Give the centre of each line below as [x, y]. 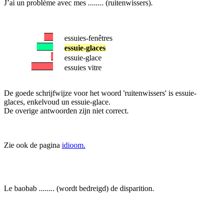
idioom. [74, 145]
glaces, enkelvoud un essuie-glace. [57, 102]
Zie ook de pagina [33, 145]
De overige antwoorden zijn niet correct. [66, 111]
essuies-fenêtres [88, 38]
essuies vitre [83, 68]
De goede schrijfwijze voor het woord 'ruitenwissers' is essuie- [100, 93]
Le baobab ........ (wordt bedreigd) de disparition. [79, 188]
